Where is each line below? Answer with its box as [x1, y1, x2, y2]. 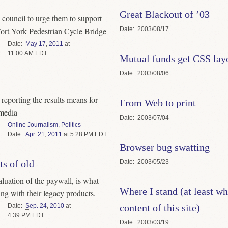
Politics [61, 121, 81, 128]
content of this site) [119, 202, 200, 213]
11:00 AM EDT [7, 49, 47, 57]
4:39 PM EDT [7, 212, 44, 219]
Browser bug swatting [119, 141, 210, 153]
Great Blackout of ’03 [119, 8, 210, 20]
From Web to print [119, 97, 196, 108]
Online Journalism [7, 121, 58, 128]
